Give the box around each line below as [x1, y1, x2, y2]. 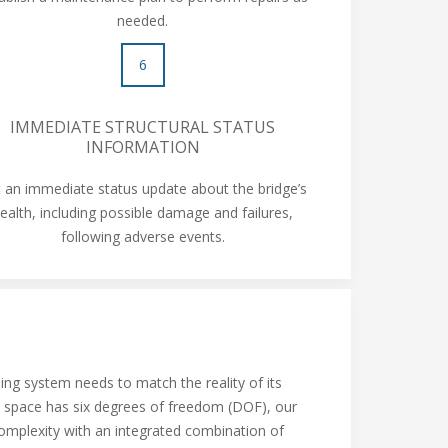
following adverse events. [60, 226, 225, 246]
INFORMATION [85, 135, 200, 158]
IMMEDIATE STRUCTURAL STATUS [10, 115, 276, 138]
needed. [117, 10, 169, 30]
